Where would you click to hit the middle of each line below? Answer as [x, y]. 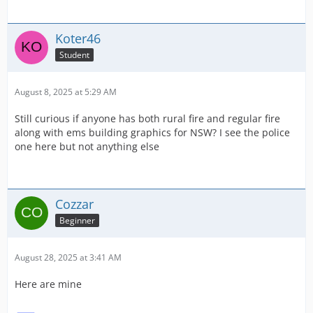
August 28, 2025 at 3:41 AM [68, 258]
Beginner [77, 221]
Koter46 [78, 39]
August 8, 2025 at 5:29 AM [66, 92]
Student [74, 55]
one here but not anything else [87, 147]
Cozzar [74, 204]
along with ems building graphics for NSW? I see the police [152, 133]
